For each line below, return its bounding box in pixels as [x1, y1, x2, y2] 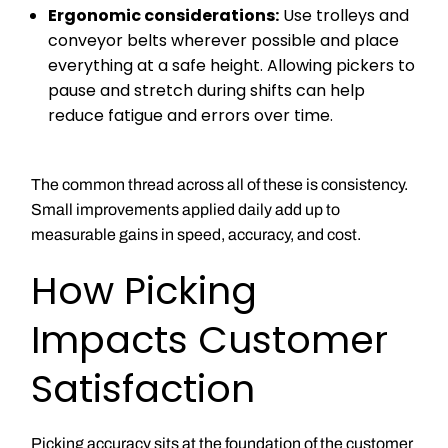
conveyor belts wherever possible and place [48, 29, 400, 53]
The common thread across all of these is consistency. [30, 175, 408, 193]
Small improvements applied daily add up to [30, 200, 340, 218]
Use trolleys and [279, 4, 410, 28]
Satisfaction [30, 361, 255, 415]
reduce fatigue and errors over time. [48, 104, 334, 128]
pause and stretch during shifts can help [48, 79, 366, 103]
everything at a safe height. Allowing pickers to [48, 54, 416, 78]
